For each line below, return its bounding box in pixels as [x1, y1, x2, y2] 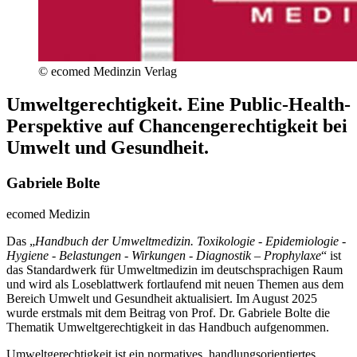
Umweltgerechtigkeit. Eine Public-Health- [6, 94, 351, 116]
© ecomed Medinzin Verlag [38, 64, 177, 78]
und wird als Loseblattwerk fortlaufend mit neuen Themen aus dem [6, 277, 343, 292]
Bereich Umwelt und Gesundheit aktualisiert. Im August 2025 [6, 292, 317, 306]
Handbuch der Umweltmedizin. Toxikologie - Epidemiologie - [35, 234, 346, 249]
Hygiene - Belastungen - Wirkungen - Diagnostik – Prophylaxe [6, 249, 321, 263]
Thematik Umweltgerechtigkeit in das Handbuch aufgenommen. [6, 320, 329, 335]
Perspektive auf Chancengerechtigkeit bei [6, 116, 347, 137]
